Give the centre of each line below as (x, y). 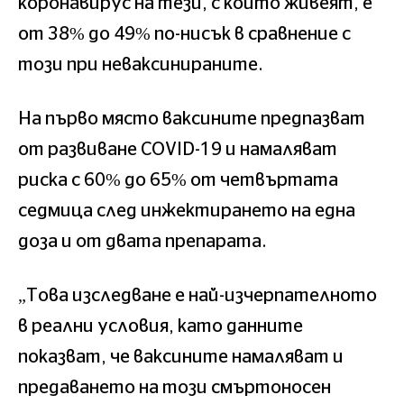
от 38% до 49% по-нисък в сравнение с (184, 34)
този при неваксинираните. (141, 64)
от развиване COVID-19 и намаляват (178, 149)
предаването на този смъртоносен (174, 387)
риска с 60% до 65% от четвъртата (178, 180)
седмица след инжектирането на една (187, 211)
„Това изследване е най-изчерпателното (197, 295)
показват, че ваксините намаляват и (181, 357)
